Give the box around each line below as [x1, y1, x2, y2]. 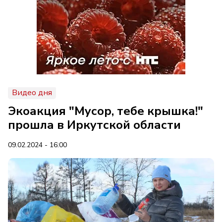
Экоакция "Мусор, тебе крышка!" [8, 103, 203, 119]
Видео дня [12, 87, 52, 98]
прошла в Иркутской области [8, 117, 181, 133]
